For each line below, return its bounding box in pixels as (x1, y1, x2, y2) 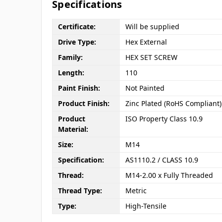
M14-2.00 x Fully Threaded (125, 170, 213, 180)
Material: (57, 124, 88, 134)
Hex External (125, 37, 167, 47)
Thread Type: (57, 186, 102, 196)
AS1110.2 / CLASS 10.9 (125, 155, 198, 165)
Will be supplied (125, 22, 179, 32)
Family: (57, 53, 83, 62)
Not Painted (125, 83, 165, 93)
